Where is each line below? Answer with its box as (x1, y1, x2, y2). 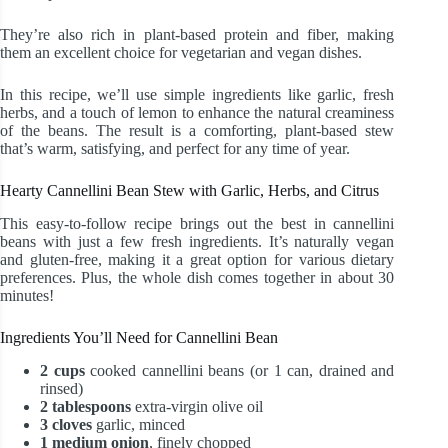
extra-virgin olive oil (131, 397, 263, 415)
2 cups (40, 361, 85, 379)
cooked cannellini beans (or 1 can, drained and (84, 361, 395, 379)
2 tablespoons (40, 397, 131, 415)
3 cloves (40, 415, 92, 433)
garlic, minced (92, 415, 185, 433)
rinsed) (40, 379, 83, 397)
